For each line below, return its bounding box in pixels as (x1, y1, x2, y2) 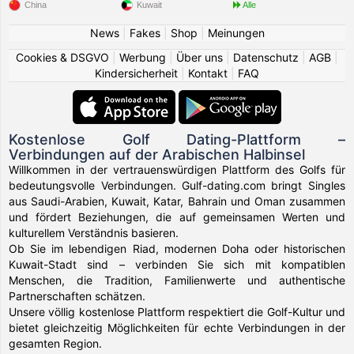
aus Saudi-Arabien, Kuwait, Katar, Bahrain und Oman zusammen (9, 194, 345, 208)
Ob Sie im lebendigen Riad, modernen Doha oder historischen (9, 242, 345, 255)
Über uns (176, 51, 223, 64)
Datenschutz (233, 51, 299, 64)
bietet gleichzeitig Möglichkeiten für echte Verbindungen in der (9, 321, 345, 334)
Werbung (119, 51, 166, 64)
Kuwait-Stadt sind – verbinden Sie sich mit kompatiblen (9, 258, 345, 271)
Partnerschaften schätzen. (9, 289, 146, 303)
